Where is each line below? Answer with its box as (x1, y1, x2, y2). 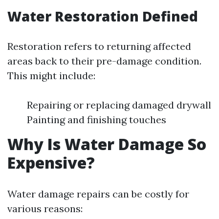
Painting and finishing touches (27, 113, 166, 126)
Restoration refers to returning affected (7, 40, 191, 52)
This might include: (7, 69, 95, 82)
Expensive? (7, 152, 95, 173)
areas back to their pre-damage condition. (7, 55, 201, 67)
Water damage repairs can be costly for (7, 188, 189, 200)
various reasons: (7, 202, 83, 215)
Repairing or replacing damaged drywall (27, 99, 211, 111)
